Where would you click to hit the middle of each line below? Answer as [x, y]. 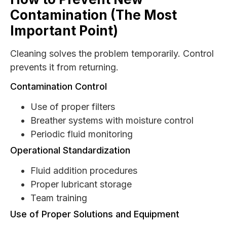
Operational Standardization [70, 150]
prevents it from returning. [64, 67]
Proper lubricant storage [81, 184]
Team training [59, 198]
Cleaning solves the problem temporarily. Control [112, 53]
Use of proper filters [73, 107]
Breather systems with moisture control [112, 121]
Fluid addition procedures [84, 171]
